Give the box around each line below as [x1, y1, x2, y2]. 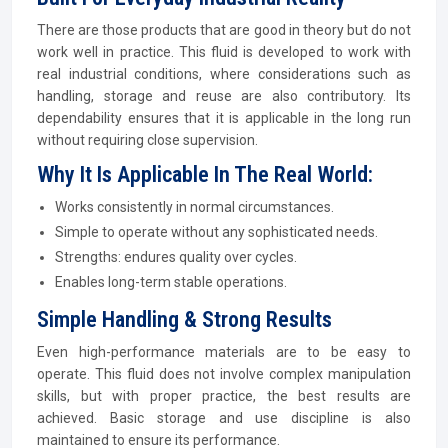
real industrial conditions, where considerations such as [37, 66, 411, 82]
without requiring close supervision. [37, 132, 258, 148]
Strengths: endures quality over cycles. [55, 249, 297, 265]
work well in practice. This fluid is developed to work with [37, 44, 411, 60]
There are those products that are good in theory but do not [37, 22, 411, 38]
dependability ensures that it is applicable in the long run [37, 110, 411, 126]
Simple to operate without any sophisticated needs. [55, 224, 378, 240]
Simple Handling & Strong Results [37, 307, 332, 332]
